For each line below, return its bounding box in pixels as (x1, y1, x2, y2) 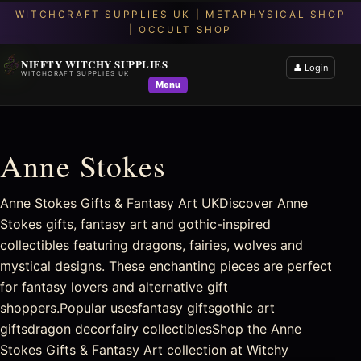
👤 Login (293, 61, 328, 73)
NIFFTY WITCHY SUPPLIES (21, 56, 168, 72)
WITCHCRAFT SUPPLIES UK (21, 68, 130, 77)
